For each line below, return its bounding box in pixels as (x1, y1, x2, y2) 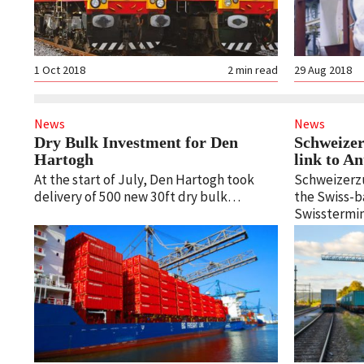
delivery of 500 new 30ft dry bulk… (34, 187, 240, 206)
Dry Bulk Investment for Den (34, 132, 238, 151)
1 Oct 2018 (34, 63, 85, 78)
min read (235, 63, 278, 78)
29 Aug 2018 (293, 63, 352, 78)
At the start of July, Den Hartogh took (34, 170, 254, 188)
